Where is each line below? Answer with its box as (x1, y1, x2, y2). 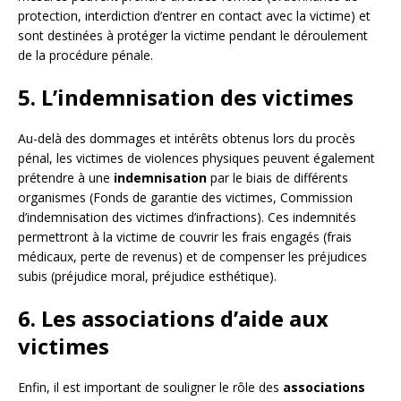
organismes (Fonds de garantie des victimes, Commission (18, 189, 353, 207)
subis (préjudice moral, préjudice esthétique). (18, 268, 277, 286)
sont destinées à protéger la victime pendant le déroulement (18, 27, 368, 45)
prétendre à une (18, 169, 114, 187)
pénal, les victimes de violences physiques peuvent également (18, 149, 375, 167)
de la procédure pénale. (18, 47, 153, 64)
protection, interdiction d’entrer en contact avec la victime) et (18, 7, 371, 25)
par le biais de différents (207, 169, 348, 187)
